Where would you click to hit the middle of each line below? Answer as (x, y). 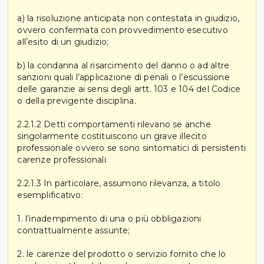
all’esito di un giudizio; (63, 42)
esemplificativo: (50, 195)
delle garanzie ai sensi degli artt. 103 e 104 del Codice (129, 89)
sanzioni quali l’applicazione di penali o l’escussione (123, 77)
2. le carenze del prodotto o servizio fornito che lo (122, 254)
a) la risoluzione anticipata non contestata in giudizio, (128, 18)
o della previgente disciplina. (77, 100)
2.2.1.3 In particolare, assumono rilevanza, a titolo (119, 183)
